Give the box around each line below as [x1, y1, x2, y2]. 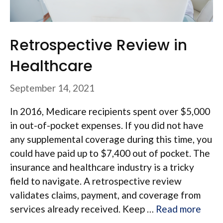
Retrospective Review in [10, 34, 187, 56]
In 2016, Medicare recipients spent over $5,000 [10, 106, 210, 117]
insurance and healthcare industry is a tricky [10, 161, 194, 173]
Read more [156, 203, 201, 215]
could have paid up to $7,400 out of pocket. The [10, 147, 210, 159]
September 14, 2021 [10, 82, 95, 94]
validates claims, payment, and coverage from [10, 189, 201, 201]
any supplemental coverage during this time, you [10, 133, 212, 145]
